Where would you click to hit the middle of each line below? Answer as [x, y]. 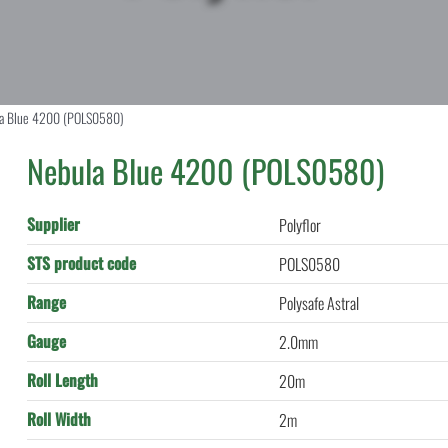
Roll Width [59, 419]
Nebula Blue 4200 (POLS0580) [206, 170]
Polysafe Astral [319, 303]
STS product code [82, 263]
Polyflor [300, 225]
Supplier [54, 224]
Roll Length [63, 380]
